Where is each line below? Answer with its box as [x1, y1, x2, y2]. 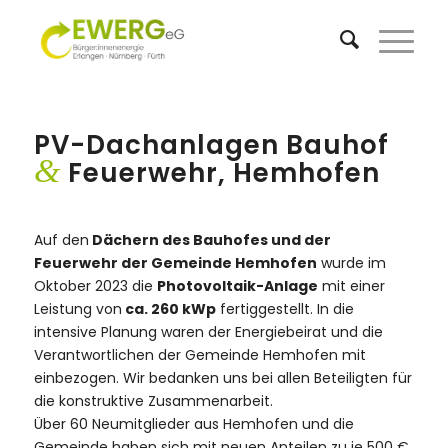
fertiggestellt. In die [215, 298, 354, 319]
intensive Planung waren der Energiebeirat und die [33, 321, 383, 342]
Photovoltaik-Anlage [156, 275, 318, 296]
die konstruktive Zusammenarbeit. [33, 390, 273, 411]
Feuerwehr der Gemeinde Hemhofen [33, 252, 317, 273]
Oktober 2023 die [33, 275, 157, 296]
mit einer [317, 275, 385, 296]
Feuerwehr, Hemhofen [60, 155, 380, 191]
